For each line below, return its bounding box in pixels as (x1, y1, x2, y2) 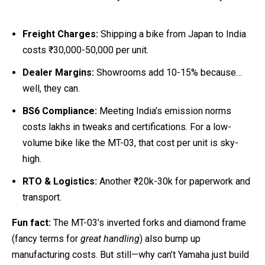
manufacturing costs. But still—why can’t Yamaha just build (12, 249, 249, 261)
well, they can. (22, 82, 80, 94)
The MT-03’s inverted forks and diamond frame (51, 217, 246, 229)
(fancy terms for (12, 233, 80, 245)
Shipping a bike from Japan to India (98, 28, 247, 40)
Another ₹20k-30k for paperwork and (97, 176, 251, 188)
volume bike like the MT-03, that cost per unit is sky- (22, 137, 239, 148)
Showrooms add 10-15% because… (94, 66, 243, 78)
